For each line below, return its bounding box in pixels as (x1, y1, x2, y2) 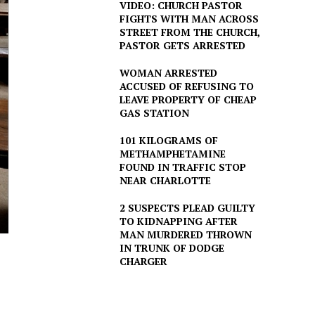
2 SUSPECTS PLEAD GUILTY (119, 201, 255, 215)
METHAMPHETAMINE (119, 147, 226, 161)
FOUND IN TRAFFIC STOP (119, 160, 246, 174)
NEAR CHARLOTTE (119, 174, 211, 188)
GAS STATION (119, 106, 189, 120)
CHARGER (119, 255, 167, 269)
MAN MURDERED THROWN (119, 228, 252, 242)
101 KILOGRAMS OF (119, 134, 218, 148)
